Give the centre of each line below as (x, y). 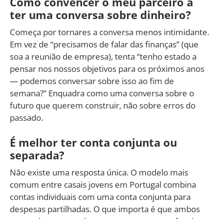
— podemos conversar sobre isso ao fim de (92, 81)
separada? (37, 155)
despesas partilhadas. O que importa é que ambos (105, 209)
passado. (26, 117)
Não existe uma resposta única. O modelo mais (99, 172)
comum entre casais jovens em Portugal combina (103, 184)
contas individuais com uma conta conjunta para (100, 197)
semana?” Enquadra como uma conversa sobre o (102, 93)
